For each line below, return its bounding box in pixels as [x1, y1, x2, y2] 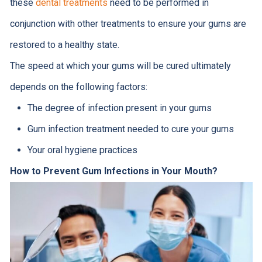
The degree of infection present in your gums [27, 102, 212, 114]
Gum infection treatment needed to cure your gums [27, 123, 234, 135]
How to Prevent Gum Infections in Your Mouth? [9, 166, 218, 177]
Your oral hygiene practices [27, 144, 137, 156]
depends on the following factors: [9, 81, 147, 93]
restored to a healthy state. [9, 39, 119, 51]
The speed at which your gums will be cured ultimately [9, 60, 231, 72]
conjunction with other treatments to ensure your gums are [9, 18, 246, 30]
